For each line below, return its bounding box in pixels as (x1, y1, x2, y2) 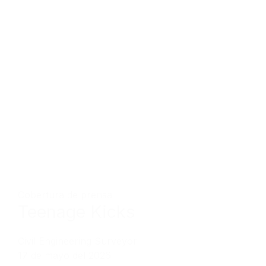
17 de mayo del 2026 (18, 249, 111, 262)
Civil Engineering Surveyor (18, 235, 137, 248)
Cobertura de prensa (18, 189, 112, 201)
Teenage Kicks (18, 201, 135, 223)
